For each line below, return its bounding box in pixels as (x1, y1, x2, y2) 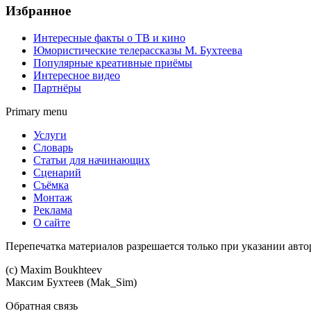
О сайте (33, 216, 70, 228)
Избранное (6, 3, 71, 19)
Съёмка (33, 178, 69, 191)
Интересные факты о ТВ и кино (33, 31, 185, 44)
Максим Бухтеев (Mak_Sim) (6, 276, 137, 288)
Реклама (33, 203, 72, 216)
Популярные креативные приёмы (33, 56, 192, 69)
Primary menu (6, 105, 67, 117)
